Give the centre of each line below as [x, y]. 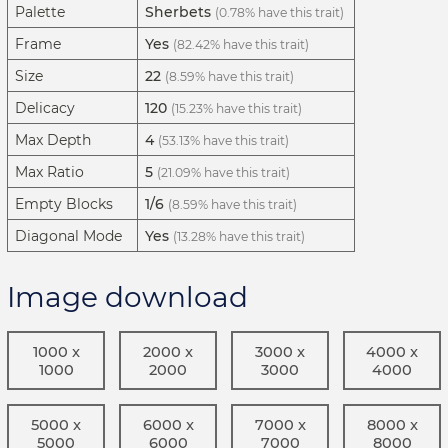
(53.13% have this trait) [223, 141]
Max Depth [53, 140]
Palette [40, 12]
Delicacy [45, 108]
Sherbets [178, 12]
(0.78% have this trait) [279, 13]
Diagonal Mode [68, 236]
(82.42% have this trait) [241, 45]
